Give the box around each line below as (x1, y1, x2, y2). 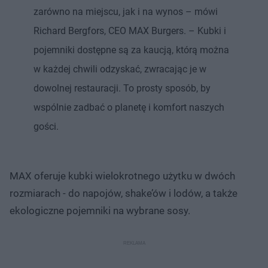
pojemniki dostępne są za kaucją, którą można (33, 44, 229, 56)
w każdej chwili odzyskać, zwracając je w (33, 63, 206, 75)
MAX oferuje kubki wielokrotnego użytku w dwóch (10, 169, 235, 182)
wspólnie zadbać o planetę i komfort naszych (33, 101, 224, 113)
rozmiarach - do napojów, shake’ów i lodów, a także (10, 187, 237, 199)
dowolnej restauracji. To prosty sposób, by (33, 82, 211, 94)
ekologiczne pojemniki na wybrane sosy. (10, 204, 190, 217)
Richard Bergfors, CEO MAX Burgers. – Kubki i (33, 25, 226, 36)
